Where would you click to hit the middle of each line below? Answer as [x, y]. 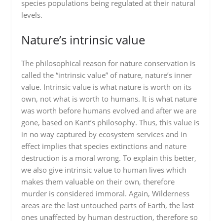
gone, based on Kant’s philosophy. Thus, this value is [110, 122]
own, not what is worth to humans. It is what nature [109, 98]
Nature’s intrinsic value [83, 39]
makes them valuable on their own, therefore [98, 181]
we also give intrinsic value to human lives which [104, 169]
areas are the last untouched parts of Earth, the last [107, 205]
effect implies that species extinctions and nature [104, 146]
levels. [32, 15]
